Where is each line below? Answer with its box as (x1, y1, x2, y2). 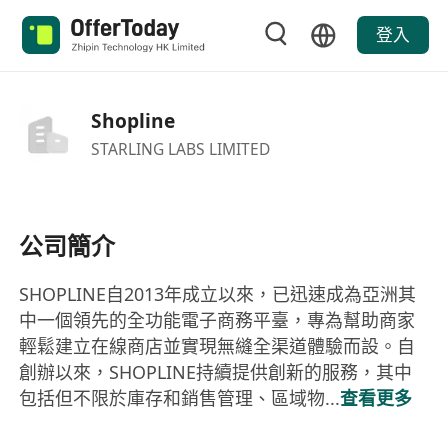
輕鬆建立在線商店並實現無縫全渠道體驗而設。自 (19, 334, 416, 359)
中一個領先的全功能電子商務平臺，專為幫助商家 (19, 308, 416, 333)
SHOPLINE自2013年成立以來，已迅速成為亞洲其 (19, 282, 417, 307)
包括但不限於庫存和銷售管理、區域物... (19, 386, 341, 411)
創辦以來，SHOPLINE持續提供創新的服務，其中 (19, 360, 413, 385)
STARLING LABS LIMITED (90, 137, 270, 160)
